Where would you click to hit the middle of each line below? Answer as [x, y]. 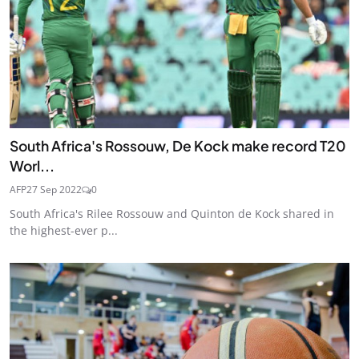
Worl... [32, 166]
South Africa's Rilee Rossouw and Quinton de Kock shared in [172, 214]
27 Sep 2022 [54, 190]
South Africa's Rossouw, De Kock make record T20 [178, 146]
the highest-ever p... [64, 231]
